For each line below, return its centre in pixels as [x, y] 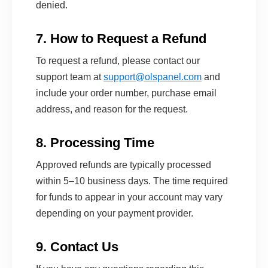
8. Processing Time [95, 142]
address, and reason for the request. [112, 109]
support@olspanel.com [153, 77]
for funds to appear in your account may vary [129, 197]
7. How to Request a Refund [121, 38]
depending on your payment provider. [115, 213]
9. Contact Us [77, 246]
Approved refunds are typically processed [124, 165]
